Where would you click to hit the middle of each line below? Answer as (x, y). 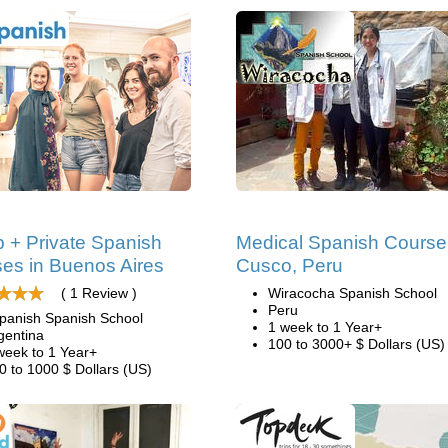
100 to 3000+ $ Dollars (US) (356, 344)
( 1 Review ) (99, 293)
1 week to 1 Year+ (325, 327)
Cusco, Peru (289, 265)
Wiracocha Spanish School (352, 293)
